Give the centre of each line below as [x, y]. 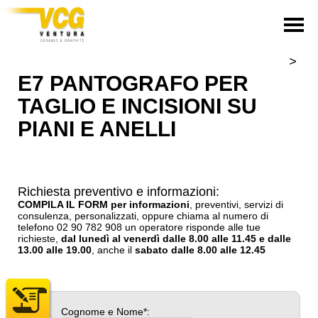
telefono [37, 227]
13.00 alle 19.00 [55, 250]
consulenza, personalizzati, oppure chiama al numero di [143, 216]
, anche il [113, 250]
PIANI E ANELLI [97, 129]
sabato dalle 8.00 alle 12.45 [200, 250]
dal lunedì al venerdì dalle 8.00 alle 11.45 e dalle [176, 238]
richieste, [39, 238]
